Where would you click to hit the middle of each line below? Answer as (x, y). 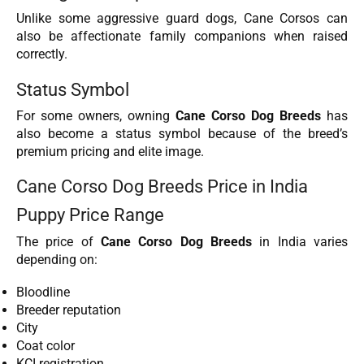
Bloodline (43, 292)
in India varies (300, 241)
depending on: (57, 259)
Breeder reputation (69, 310)
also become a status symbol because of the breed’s (182, 133)
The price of (58, 241)
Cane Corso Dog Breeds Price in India (162, 186)
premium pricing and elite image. (110, 151)
